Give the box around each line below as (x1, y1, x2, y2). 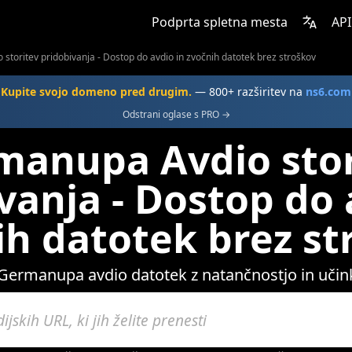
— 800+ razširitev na (192, 84, 306, 99)
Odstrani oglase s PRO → (122, 108, 230, 121)
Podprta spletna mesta (152, 13, 288, 31)
